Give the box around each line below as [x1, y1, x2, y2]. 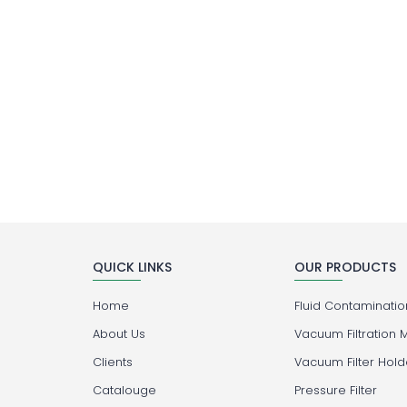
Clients [93, 354, 133, 371]
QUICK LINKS [93, 258, 172, 277]
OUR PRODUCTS [294, 258, 397, 277]
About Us [93, 326, 145, 342]
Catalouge [93, 382, 156, 399]
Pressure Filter [294, 382, 378, 399]
